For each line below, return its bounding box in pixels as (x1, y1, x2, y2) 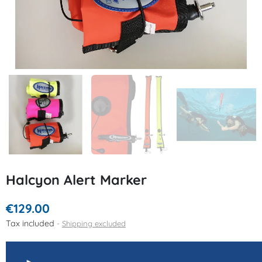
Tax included (6, 218, 57, 229)
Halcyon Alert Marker (6, 171, 147, 188)
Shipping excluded (62, 218, 126, 228)
